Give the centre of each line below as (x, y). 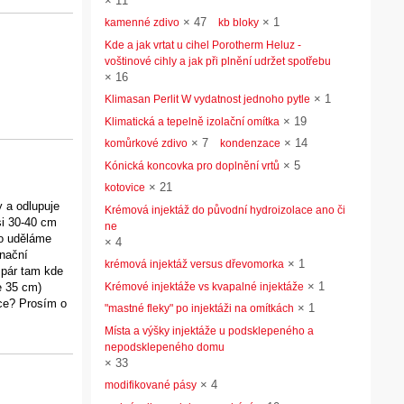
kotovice (125, 188)
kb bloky (239, 23)
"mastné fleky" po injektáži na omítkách (199, 308)
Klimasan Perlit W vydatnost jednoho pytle (207, 99)
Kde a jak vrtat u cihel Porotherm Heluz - (203, 45)
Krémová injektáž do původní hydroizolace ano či (225, 210)
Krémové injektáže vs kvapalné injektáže (204, 286)
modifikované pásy (151, 385)
